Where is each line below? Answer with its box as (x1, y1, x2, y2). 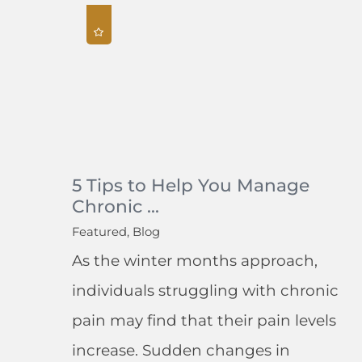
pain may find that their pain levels (71, 310, 336, 330)
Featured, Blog (71, 224, 160, 239)
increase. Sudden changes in (71, 340, 290, 360)
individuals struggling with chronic (71, 280, 339, 300)
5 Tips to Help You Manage (71, 174, 309, 196)
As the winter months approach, (71, 250, 318, 270)
